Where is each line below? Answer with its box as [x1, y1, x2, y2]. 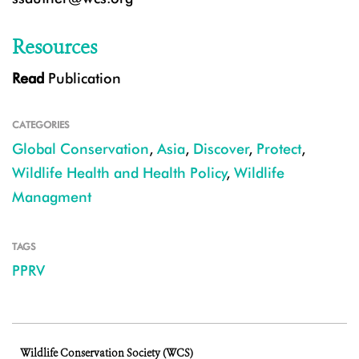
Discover [193, 140, 249, 158]
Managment [12, 188, 91, 206]
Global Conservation [12, 140, 149, 158]
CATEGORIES [12, 119, 70, 131]
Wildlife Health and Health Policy [12, 164, 227, 182]
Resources [12, 34, 97, 61]
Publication [44, 70, 121, 87]
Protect [256, 140, 301, 158]
